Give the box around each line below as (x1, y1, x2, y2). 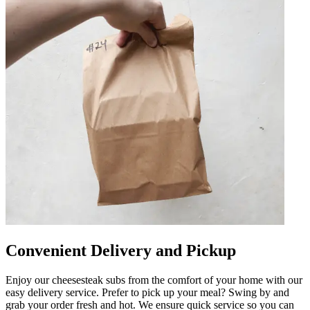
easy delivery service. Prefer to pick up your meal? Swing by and (6, 286, 289, 299)
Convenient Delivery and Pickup (6, 241, 236, 260)
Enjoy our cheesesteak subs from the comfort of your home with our (6, 274, 302, 286)
